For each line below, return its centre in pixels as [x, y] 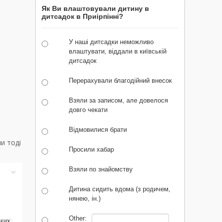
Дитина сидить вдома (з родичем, [120, 189]
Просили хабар [91, 150]
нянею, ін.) [85, 199]
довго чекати [88, 110]
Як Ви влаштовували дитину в [95, 9]
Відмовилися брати [98, 130]
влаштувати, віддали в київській [118, 52]
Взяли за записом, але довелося [118, 101]
